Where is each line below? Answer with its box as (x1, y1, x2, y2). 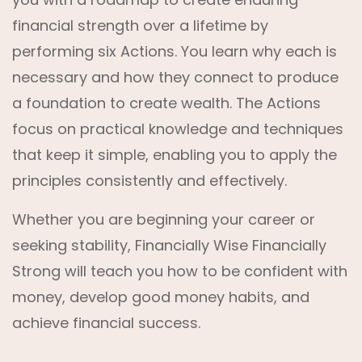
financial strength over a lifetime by (12, 15, 268, 36)
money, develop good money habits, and (12, 287, 309, 307)
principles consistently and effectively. (12, 170, 287, 191)
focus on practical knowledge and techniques (12, 119, 343, 139)
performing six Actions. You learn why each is (12, 41, 337, 61)
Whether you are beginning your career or (12, 209, 315, 229)
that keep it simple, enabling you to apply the (12, 145, 337, 165)
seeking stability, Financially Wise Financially (12, 235, 326, 255)
